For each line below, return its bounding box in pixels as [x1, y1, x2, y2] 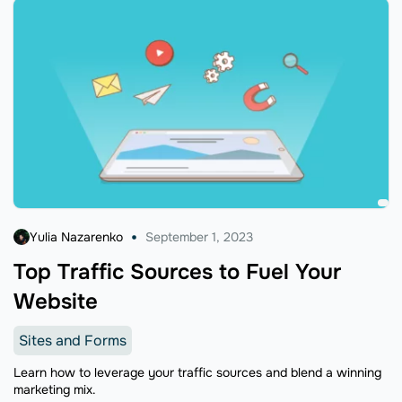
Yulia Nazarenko [30, 228, 123, 245]
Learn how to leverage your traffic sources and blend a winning [13, 363, 381, 380]
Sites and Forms [19, 330, 127, 350]
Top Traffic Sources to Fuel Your [13, 258, 341, 285]
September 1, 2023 [145, 228, 253, 245]
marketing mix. [13, 380, 96, 398]
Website [13, 287, 98, 315]
